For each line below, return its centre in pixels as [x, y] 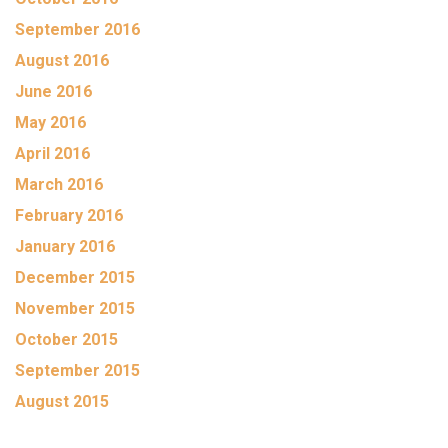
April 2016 [52, 153]
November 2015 [75, 308]
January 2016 [65, 246]
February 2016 [69, 215]
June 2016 [53, 91]
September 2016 [77, 29]
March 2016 [59, 184]
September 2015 [77, 370]
